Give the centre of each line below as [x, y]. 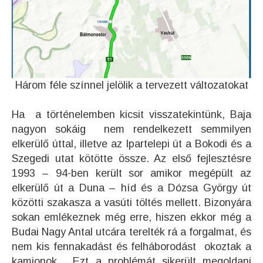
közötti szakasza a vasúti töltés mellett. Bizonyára [131, 203]
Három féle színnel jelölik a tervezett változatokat [131, 85]
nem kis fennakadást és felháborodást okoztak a [131, 247]
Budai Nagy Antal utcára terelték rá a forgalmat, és [131, 232]
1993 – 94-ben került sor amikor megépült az [131, 173]
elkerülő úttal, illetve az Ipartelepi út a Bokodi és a [131, 144]
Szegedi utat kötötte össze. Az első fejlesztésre [131, 159]
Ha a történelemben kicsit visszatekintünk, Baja [131, 115]
